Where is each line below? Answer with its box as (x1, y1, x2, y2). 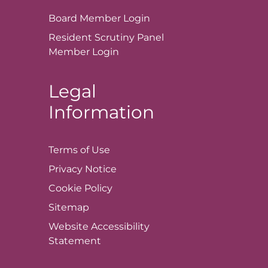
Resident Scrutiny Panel (48, 32, 164, 44)
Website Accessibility (48, 221, 150, 233)
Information (48, 101, 154, 123)
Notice (84, 163, 117, 175)
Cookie (48, 182, 84, 194)
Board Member (48, 13, 123, 25)
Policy (84, 182, 112, 194)
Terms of (48, 144, 92, 156)
